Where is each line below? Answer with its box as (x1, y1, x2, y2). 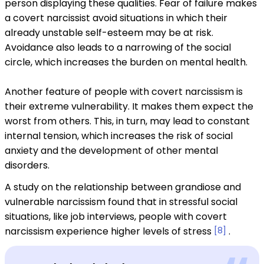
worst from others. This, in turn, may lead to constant (5, 114, 250, 128)
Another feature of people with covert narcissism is (5, 85, 243, 99)
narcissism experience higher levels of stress (5, 225, 214, 239)
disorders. (5, 159, 49, 173)
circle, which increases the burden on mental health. (5, 55, 247, 70)
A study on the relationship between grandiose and (5, 180, 241, 194)
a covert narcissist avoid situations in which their (5, 11, 227, 25)
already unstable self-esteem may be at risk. (5, 26, 213, 40)
